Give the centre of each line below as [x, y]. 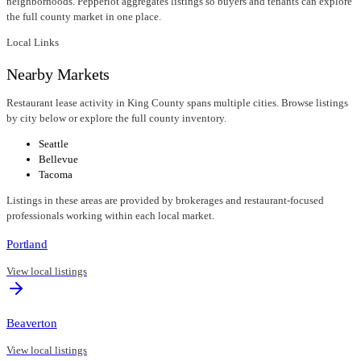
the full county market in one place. [84, 17]
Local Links [33, 43]
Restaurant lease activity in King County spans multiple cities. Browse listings [177, 102]
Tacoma [56, 174]
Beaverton [32, 323]
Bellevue [58, 159]
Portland [27, 243]
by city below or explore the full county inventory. [116, 118]
